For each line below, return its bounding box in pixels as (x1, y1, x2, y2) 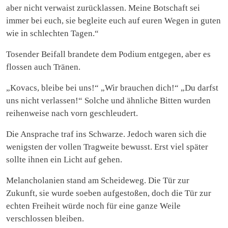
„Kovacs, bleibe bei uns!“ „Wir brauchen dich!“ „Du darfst (6, 82, 218, 93)
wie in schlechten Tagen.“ (6, 28, 99, 38)
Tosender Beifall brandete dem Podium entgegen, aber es (6, 49, 211, 59)
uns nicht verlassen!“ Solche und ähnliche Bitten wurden (6, 95, 211, 105)
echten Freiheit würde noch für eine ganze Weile (6, 201, 181, 211)
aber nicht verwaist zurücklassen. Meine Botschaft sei (6, 3, 200, 13)
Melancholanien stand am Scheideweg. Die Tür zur (6, 175, 189, 185)
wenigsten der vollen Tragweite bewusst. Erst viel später (6, 141, 208, 152)
